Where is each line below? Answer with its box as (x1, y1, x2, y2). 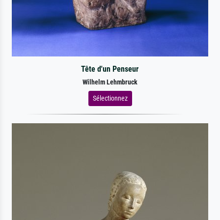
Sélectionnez (92, 94, 128, 102)
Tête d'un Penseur (81, 64, 139, 74)
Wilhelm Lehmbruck (82, 78, 137, 86)
